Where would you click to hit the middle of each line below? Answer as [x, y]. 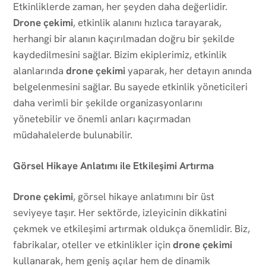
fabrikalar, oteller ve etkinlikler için [93, 244]
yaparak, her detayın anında [189, 70]
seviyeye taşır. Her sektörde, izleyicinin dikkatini [120, 212]
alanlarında [39, 70]
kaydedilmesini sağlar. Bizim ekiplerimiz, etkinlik [120, 54]
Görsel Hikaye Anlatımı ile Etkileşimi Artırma [113, 165]
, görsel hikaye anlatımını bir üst [144, 196]
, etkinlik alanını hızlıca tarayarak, [147, 22]
